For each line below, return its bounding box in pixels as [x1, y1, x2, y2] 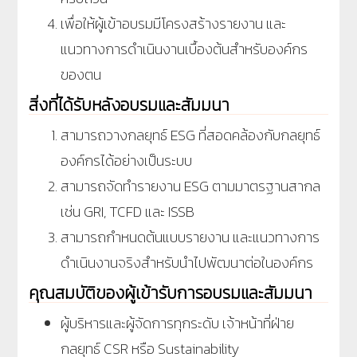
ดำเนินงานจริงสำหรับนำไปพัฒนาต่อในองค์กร [61, 251, 313, 273]
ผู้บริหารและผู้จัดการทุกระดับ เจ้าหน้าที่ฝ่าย [61, 312, 294, 334]
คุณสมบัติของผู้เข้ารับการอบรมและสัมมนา [29, 280, 312, 305]
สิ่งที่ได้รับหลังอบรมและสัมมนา [29, 92, 229, 117]
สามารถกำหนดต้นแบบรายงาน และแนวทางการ [61, 226, 320, 248]
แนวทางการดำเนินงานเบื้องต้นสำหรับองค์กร [61, 37, 308, 60]
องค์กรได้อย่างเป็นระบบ [61, 149, 192, 171]
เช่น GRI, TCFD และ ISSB [61, 200, 194, 222]
